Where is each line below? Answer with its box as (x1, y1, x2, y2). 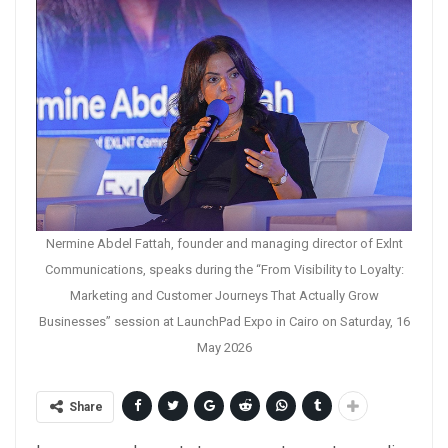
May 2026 (196, 339, 252, 355)
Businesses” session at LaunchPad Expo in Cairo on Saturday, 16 (38, 313, 410, 329)
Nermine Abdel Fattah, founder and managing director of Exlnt (45, 235, 403, 251)
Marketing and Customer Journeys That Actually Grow (69, 287, 379, 303)
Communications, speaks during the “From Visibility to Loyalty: (44, 261, 404, 277)
